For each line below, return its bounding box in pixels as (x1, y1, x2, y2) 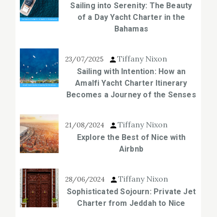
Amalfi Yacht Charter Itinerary (75, 78, 187, 88)
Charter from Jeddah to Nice (77, 199, 186, 208)
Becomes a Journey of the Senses (66, 90, 196, 100)
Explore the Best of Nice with (77, 133, 186, 142)
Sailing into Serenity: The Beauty (70, 1, 192, 11)
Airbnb (119, 144, 143, 154)
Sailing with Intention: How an (77, 67, 186, 77)
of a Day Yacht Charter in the (77, 13, 186, 22)
